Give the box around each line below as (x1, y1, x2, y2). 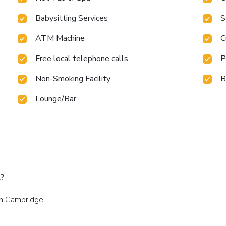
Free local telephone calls (35, 52, 129, 64)
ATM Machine (35, 32, 85, 44)
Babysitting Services (35, 12, 108, 24)
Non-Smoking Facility (35, 73, 111, 84)
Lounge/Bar (35, 93, 77, 104)
